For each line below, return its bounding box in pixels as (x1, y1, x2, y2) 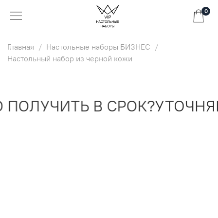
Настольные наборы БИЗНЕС (46, 41, 150, 52)
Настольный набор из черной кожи (7, 53, 132, 63)
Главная (7, 41, 34, 52)
